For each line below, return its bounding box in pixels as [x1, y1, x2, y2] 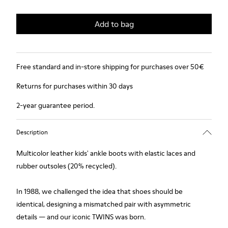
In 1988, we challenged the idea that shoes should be [16, 186, 183, 196]
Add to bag [94, 18, 134, 30]
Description [16, 127, 48, 136]
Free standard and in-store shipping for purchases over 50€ [16, 62, 204, 72]
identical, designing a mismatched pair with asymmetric [16, 199, 191, 209]
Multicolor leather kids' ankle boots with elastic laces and [16, 148, 195, 158]
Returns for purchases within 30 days [16, 81, 133, 91]
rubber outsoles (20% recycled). [16, 161, 117, 171]
